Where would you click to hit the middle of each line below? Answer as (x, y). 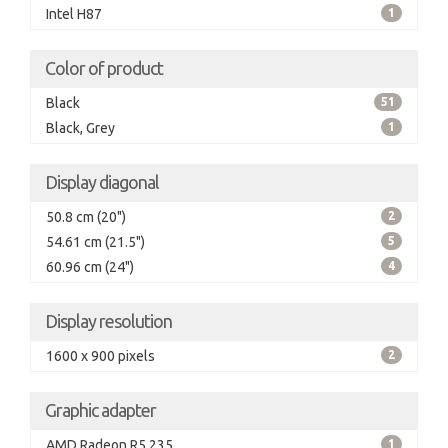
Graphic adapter (100, 410)
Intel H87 (74, 14)
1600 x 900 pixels (100, 356)
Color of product (104, 68)
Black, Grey (80, 128)
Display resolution (108, 321)
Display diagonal (102, 182)
